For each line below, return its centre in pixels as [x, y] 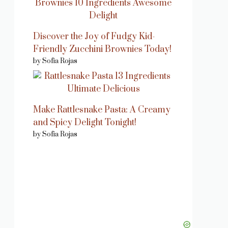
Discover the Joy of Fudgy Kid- [94, 37]
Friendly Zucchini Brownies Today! [102, 50]
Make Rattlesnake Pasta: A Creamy [102, 110]
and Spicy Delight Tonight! [85, 123]
